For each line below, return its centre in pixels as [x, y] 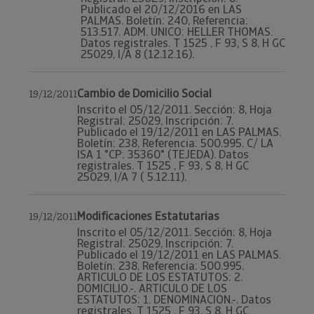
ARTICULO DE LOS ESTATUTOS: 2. [160, 277]
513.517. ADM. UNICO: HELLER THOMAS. [177, 32]
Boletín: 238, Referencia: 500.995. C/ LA [175, 143]
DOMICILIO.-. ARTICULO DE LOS [152, 288]
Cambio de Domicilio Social [144, 94]
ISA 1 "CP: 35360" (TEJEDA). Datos [163, 155]
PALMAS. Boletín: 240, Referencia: [164, 21]
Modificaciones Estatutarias [148, 216]
